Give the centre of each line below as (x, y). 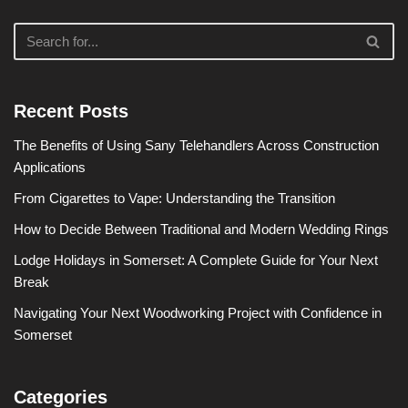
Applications (50, 167)
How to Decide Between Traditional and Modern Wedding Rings (201, 229)
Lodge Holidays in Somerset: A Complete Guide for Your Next (196, 260)
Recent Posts (71, 111)
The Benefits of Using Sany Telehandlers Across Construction (196, 145)
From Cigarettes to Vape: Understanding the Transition (174, 198)
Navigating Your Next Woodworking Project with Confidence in (198, 312)
